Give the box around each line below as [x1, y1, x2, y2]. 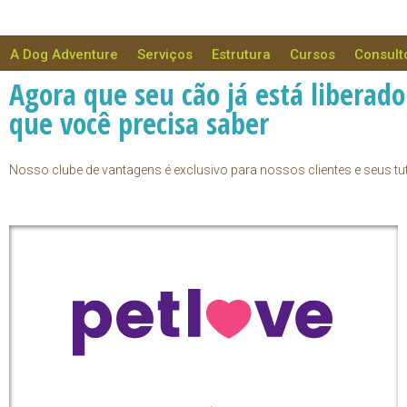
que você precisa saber [9, 104, 269, 144]
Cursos [290, 46, 335, 64]
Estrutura [212, 46, 271, 64]
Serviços [137, 46, 193, 64]
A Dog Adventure [10, 46, 118, 64]
